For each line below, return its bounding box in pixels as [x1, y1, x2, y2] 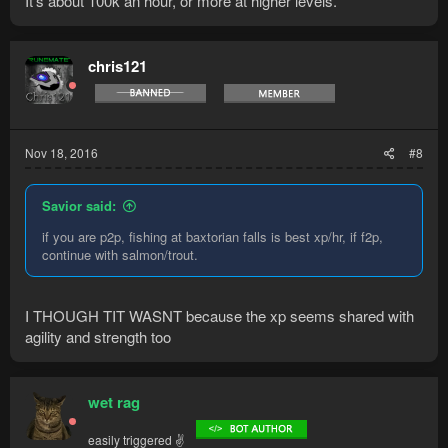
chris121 [88, 54, 147, 77]
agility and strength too [25, 326, 171, 348]
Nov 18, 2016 [25, 143, 98, 161]
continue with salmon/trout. [42, 244, 198, 264]
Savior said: [42, 195, 116, 215]
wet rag [88, 391, 140, 414]
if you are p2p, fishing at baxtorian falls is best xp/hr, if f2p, [42, 226, 383, 246]
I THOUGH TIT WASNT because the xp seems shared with [25, 305, 414, 327]
